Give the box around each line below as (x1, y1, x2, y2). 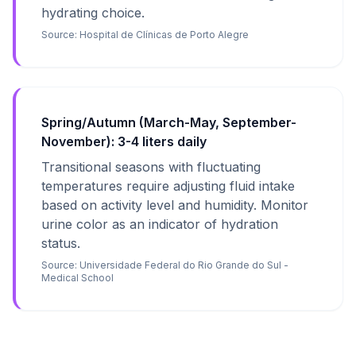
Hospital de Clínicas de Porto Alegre (79, 29, 249, 41)
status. (41, 235, 80, 251)
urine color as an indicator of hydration (41, 216, 278, 232)
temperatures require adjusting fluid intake (41, 178, 295, 194)
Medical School (41, 272, 114, 284)
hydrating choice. (41, 5, 145, 21)
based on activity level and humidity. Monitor (41, 197, 308, 213)
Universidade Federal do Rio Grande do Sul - (79, 259, 288, 271)
